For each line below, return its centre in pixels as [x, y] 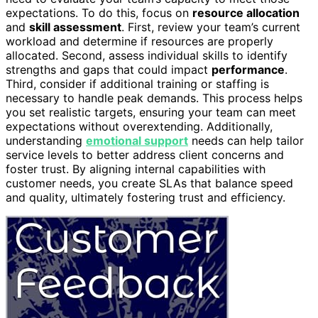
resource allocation [246, 13]
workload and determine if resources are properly [139, 42]
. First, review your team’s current [211, 27]
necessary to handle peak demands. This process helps [154, 98]
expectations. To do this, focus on [99, 13]
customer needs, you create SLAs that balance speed [149, 183]
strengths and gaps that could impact [109, 70]
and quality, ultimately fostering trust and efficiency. [146, 198]
